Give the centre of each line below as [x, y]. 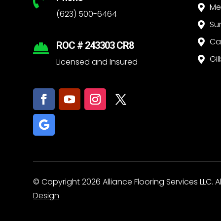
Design [46, 196]
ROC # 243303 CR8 [95, 45]
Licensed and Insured [97, 62]
